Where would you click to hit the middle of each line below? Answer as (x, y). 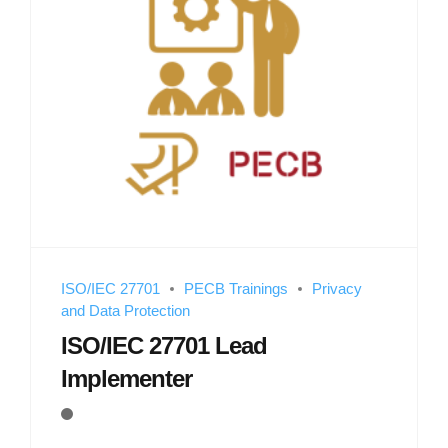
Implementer (126, 379)
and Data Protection (125, 310)
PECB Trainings (236, 288)
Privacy (337, 288)
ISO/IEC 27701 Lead (164, 346)
